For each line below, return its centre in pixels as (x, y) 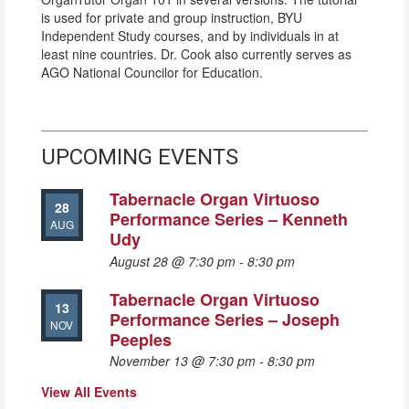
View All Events (89, 392)
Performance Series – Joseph (225, 319)
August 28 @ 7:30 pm (173, 261)
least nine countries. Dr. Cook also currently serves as (196, 54)
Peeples (141, 339)
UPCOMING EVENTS (140, 157)
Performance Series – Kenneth (229, 219)
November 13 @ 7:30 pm (183, 361)
